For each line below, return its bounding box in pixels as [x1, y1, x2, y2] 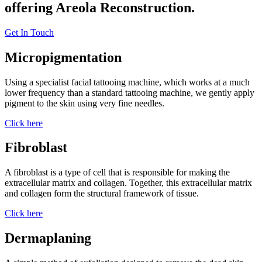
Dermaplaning [5, 230, 91, 246]
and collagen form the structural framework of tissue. [5, 188, 199, 199]
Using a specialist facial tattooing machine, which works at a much [5, 77, 250, 87]
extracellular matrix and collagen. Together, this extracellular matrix [5, 178, 252, 188]
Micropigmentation [5, 49, 122, 65]
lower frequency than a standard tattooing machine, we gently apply [5, 87, 254, 98]
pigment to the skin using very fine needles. [5, 98, 167, 108]
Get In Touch [5, 27, 54, 37]
